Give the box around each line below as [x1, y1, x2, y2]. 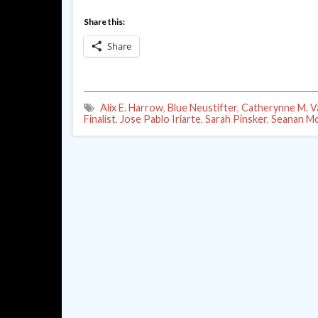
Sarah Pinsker [205, 113, 267, 126]
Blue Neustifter [168, 102, 237, 114]
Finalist [84, 113, 116, 126]
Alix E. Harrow [100, 102, 163, 114]
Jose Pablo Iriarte [120, 113, 201, 126]
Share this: [84, 16, 125, 28]
